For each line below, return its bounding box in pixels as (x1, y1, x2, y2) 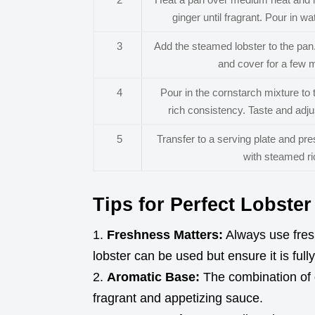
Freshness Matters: (107, 227, 223, 242)
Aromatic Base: (107, 269, 200, 284)
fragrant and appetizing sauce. (93, 290, 263, 305)
